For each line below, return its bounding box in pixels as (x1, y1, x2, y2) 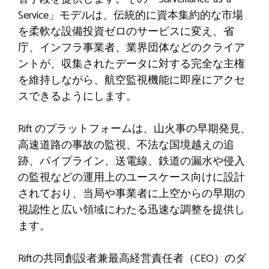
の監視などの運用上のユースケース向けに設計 (18, 168, 245, 187)
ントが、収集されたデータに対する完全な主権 (18, 55, 245, 73)
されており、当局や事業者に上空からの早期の (18, 184, 245, 203)
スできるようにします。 (18, 87, 137, 106)
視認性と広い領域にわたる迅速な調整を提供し (18, 201, 245, 219)
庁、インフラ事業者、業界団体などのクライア (18, 38, 245, 57)
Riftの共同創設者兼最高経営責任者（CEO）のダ (18, 249, 246, 268)
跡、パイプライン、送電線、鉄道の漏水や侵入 (18, 152, 245, 171)
